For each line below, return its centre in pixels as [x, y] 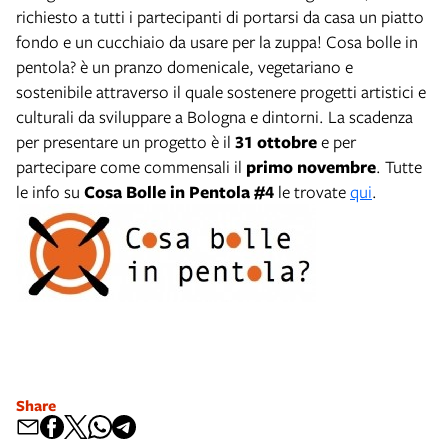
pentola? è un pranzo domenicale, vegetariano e [184, 66]
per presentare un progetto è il [125, 141]
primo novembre [311, 166]
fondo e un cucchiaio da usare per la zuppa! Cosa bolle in [217, 41]
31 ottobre [276, 141]
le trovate [312, 191]
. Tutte [399, 166]
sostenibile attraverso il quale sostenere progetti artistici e [221, 91]
